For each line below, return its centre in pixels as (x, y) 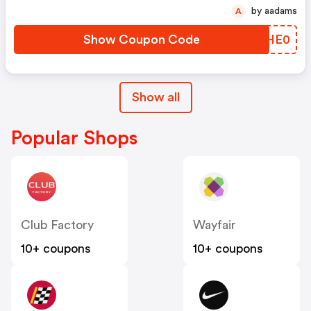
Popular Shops (74, 138)
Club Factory (57, 225)
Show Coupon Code (142, 40)
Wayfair (215, 225)
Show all (155, 98)
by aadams (281, 11)
